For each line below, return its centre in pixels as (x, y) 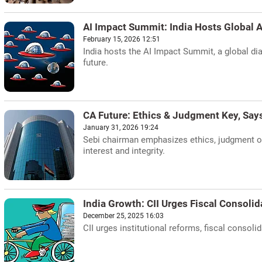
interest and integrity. (124, 151)
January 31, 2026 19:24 (121, 127)
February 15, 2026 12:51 (122, 39)
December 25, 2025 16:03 (123, 216)
